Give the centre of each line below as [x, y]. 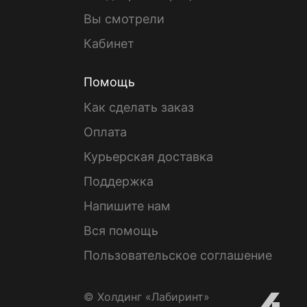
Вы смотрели [124, 19]
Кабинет [109, 44]
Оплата [105, 132]
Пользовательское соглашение [178, 255]
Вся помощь [121, 231]
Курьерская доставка [148, 157]
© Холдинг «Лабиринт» [147, 297]
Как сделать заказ [139, 107]
